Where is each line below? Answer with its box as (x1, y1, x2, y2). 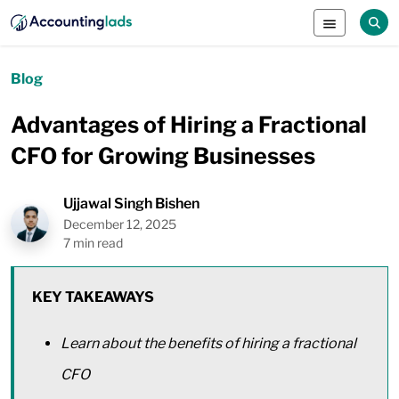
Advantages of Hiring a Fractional (11, 111, 367, 138)
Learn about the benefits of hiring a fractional (61, 335, 356, 352)
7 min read (63, 235, 123, 250)
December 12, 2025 (63, 216, 176, 232)
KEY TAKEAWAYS (32, 289, 154, 305)
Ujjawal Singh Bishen (63, 195, 199, 212)
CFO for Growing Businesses (11, 142, 315, 169)
